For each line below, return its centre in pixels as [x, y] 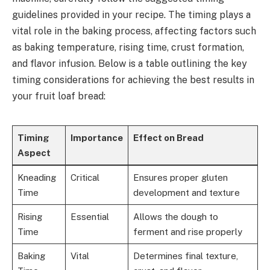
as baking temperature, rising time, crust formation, [128, 47]
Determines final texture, [185, 256]
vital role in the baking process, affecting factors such [134, 31]
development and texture [186, 192]
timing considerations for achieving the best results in [133, 80]
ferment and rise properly [187, 231]
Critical [85, 177]
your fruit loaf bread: [59, 96]
